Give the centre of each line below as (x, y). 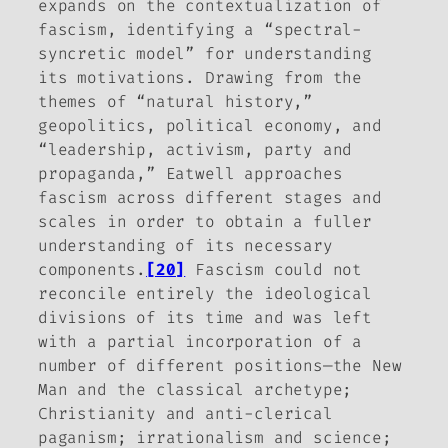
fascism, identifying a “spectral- (200, 30)
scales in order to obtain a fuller (205, 222)
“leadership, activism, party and (195, 150)
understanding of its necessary (185, 246)
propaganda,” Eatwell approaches (190, 174)
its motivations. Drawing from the (200, 78)
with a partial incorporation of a (200, 342)
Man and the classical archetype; (195, 390)
